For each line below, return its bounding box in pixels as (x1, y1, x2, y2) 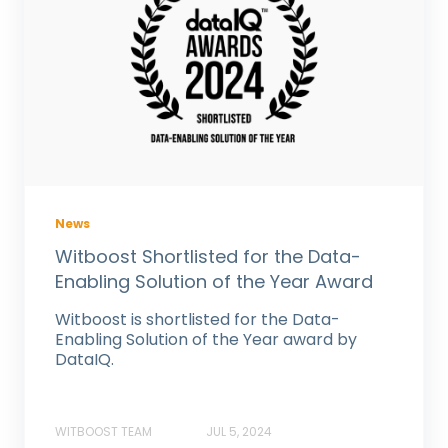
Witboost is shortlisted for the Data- (55, 307, 340, 331)
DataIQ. (55, 347, 114, 371)
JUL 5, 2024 (206, 423, 272, 441)
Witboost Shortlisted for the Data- (55, 243, 361, 269)
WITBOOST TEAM (55, 423, 152, 441)
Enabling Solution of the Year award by (55, 327, 357, 351)
